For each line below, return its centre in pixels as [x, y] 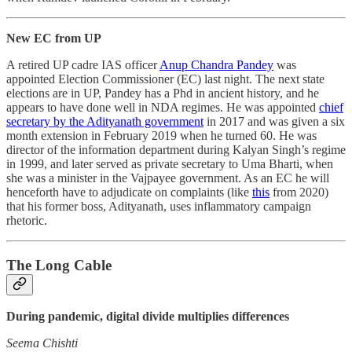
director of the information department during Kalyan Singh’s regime [176, 149]
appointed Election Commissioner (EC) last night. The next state [165, 79]
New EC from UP [54, 38]
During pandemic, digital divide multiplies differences [148, 317]
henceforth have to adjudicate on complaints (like [129, 192]
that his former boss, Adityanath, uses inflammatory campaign [159, 206]
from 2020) [299, 192]
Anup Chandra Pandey [216, 64]
